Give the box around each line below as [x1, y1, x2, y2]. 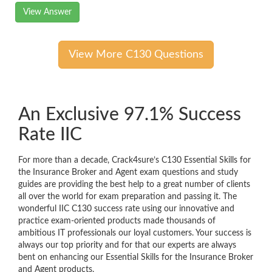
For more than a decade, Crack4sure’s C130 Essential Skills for [18, 156, 251, 165]
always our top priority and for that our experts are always [18, 241, 236, 250]
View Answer [23, 8, 72, 17]
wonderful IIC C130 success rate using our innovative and [18, 205, 234, 214]
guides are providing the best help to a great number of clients [18, 180, 250, 189]
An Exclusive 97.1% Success [18, 106, 241, 124]
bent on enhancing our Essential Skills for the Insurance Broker [18, 253, 253, 262]
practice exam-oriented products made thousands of [18, 217, 216, 226]
